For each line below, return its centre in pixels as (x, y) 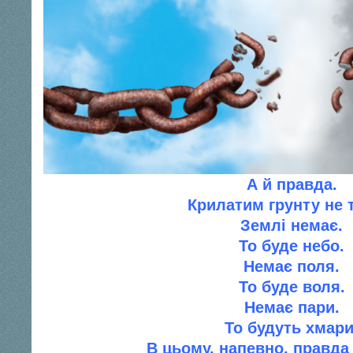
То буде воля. (292, 287)
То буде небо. (292, 246)
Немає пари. (292, 307)
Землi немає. (292, 225)
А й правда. (292, 184)
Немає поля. (292, 266)
